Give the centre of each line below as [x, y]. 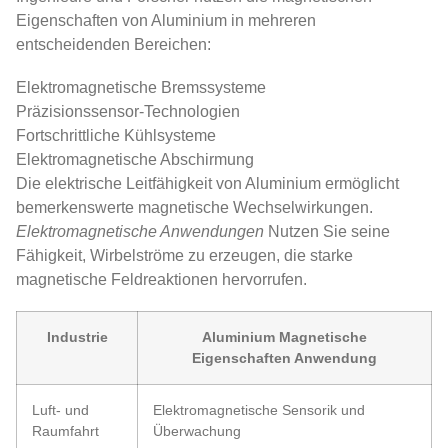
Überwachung [197, 431]
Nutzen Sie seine [327, 231]
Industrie [77, 337]
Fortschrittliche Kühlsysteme [116, 135]
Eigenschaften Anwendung [284, 358]
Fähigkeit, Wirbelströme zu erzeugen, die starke [184, 255]
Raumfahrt [65, 431]
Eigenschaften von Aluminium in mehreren [166, 20]
